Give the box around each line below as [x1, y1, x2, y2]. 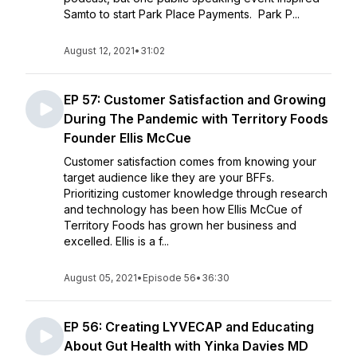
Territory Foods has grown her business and [64, 218, 296, 232]
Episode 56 [143, 272, 196, 284]
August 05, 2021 [64, 272, 137, 284]
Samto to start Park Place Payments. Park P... [64, 7, 300, 21]
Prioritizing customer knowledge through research [64, 186, 328, 200]
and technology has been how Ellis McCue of [64, 202, 302, 216]
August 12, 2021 [64, 45, 135, 57]
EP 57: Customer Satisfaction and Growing [64, 92, 326, 108]
